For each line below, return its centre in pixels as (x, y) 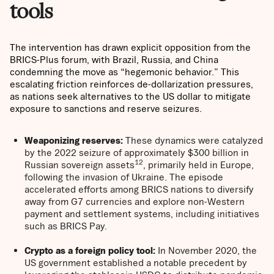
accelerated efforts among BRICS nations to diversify (139, 189)
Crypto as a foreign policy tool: (90, 250)
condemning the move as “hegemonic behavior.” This (124, 72)
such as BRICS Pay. (66, 226)
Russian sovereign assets (80, 165)
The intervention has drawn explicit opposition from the (130, 47)
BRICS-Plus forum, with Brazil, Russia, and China (114, 60)
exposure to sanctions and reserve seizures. (107, 109)
